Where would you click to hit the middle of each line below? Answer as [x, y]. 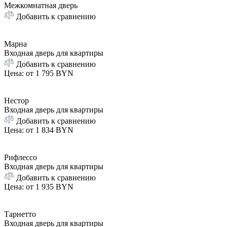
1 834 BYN [54, 130]
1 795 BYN [54, 73]
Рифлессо [21, 157]
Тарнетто [20, 214]
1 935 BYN [54, 186]
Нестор [16, 100]
